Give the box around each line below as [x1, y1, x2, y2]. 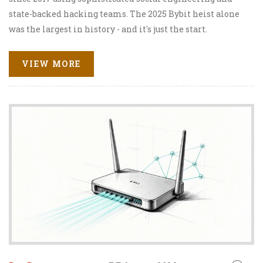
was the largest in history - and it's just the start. [9, 23, 207, 35]
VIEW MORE [22, 58, 81, 70]
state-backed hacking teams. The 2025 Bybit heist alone [9, 8, 240, 19]
